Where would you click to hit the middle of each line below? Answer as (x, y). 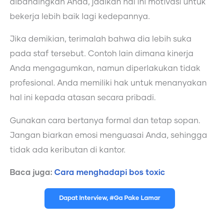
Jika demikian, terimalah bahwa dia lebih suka (101, 39)
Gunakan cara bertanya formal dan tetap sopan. (105, 120)
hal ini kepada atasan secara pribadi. (83, 98)
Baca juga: (32, 173)
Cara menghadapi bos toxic (110, 173)
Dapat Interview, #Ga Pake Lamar (109, 198)
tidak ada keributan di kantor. (68, 150)
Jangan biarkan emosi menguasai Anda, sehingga (109, 135)
